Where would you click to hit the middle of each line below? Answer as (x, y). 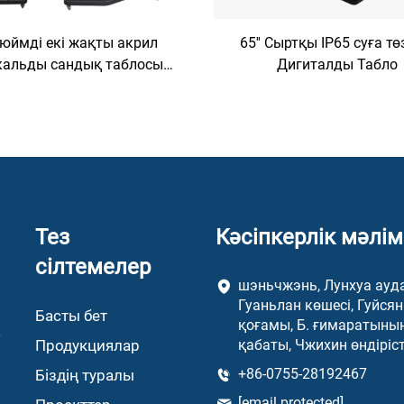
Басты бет (71, 315)
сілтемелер (93, 266)
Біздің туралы (85, 375)
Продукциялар (87, 345)
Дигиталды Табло (337, 64)
